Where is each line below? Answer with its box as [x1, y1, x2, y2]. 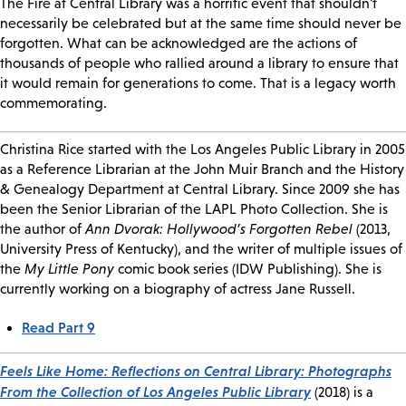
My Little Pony [24, 261, 114, 277]
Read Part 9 [22, 319, 95, 336]
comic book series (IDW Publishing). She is [114, 261, 382, 277]
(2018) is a [311, 384, 373, 401]
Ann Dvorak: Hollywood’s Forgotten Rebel [85, 221, 353, 237]
